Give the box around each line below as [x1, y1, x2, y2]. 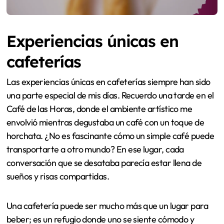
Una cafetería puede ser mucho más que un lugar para [6, 200, 208, 212]
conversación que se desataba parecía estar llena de [6, 157, 202, 169]
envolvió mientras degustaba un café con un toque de [6, 116, 204, 128]
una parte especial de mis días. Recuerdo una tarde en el [6, 89, 214, 101]
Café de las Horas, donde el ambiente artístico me [6, 103, 192, 115]
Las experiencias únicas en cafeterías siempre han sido [6, 76, 210, 88]
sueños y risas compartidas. [6, 170, 109, 182]
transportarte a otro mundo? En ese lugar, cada [6, 143, 184, 155]
